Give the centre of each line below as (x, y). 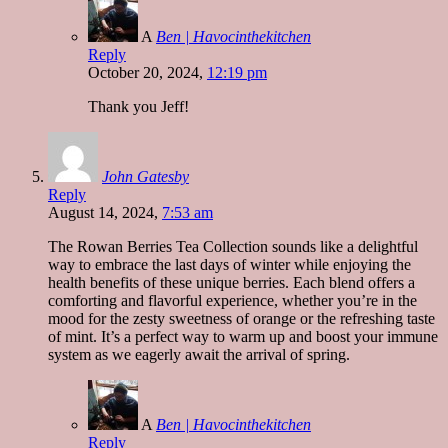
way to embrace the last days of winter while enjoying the (229, 264)
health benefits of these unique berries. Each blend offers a (231, 282)
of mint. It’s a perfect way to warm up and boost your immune (243, 336)
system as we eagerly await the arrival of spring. (199, 354)
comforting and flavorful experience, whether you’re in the (232, 300)
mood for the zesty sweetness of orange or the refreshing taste (241, 318)
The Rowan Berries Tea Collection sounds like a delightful (233, 246)
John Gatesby (145, 176)
